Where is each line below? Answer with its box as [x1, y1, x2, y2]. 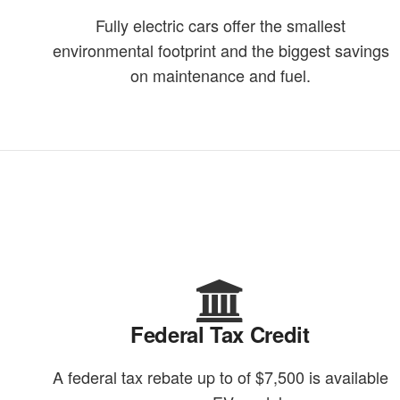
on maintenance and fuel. [130, 63, 312, 87]
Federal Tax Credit [130, 319, 310, 350]
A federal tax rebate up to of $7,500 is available [53, 365, 389, 389]
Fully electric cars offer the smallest [96, 13, 346, 37]
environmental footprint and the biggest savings [52, 38, 389, 62]
